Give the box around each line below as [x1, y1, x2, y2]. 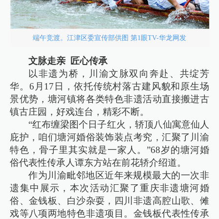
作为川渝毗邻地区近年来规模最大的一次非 [28, 170, 209, 181]
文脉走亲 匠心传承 [28, 56, 110, 66]
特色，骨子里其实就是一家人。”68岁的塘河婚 [10, 145, 209, 155]
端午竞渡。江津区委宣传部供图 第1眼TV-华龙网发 [33, 33, 186, 42]
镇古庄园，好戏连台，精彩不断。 [10, 107, 150, 117]
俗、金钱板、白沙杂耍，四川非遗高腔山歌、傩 [10, 196, 209, 206]
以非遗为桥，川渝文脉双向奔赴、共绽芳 [28, 68, 209, 79]
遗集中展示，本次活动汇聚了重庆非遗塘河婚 [10, 183, 209, 194]
